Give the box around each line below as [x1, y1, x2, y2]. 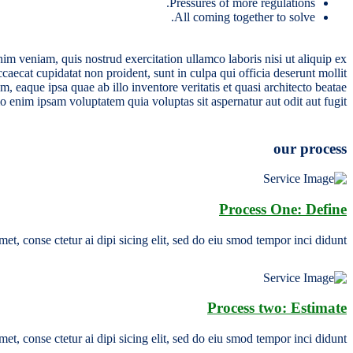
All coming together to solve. [174, 9, 315, 24]
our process [273, 139, 347, 157]
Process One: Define [219, 200, 347, 217]
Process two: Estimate [207, 299, 347, 317]
